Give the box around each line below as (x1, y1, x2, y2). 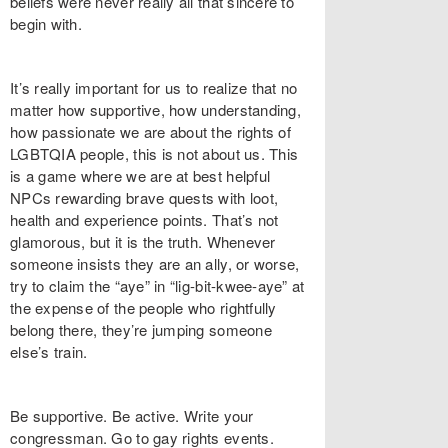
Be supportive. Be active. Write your (10, 405, 254, 426)
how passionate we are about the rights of (10, 121, 291, 142)
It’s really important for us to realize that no (10, 77, 298, 98)
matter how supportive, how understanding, (10, 99, 301, 120)
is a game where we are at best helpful (10, 165, 271, 186)
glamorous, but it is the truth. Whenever (10, 231, 276, 252)
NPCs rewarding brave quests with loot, (10, 187, 279, 208)
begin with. (10, 13, 82, 34)
